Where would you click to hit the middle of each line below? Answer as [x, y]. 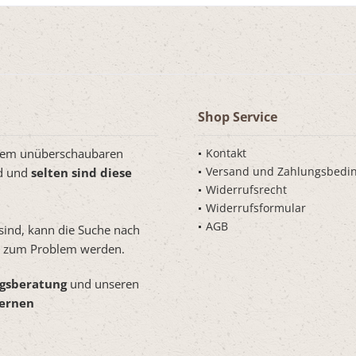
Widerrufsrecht [246, 190]
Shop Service [238, 117]
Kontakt [226, 153]
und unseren [103, 284]
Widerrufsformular [256, 208]
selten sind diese [81, 173]
